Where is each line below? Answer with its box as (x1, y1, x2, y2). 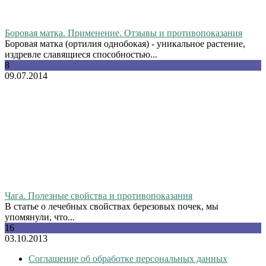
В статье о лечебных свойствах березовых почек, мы (5, 201, 218, 211)
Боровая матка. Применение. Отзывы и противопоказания (5, 27, 242, 38)
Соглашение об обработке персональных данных (28, 253, 227, 264)
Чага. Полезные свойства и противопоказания (5, 190, 192, 201)
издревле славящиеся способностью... (5, 49, 157, 59)
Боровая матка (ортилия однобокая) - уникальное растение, (5, 38, 245, 49)
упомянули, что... (5, 211, 75, 222)
